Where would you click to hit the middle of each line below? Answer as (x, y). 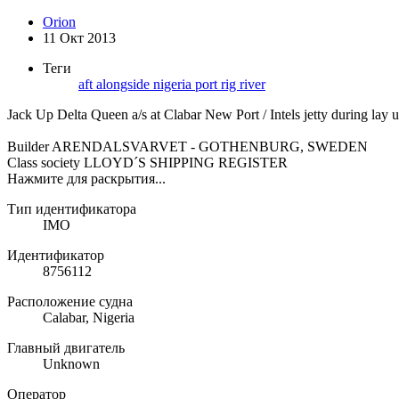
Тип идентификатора (72, 209)
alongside (125, 85)
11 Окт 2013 (79, 38)
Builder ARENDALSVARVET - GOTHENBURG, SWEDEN (187, 147)
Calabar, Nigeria (89, 318)
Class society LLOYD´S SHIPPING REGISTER (147, 163)
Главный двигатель (66, 348)
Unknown (71, 364)
